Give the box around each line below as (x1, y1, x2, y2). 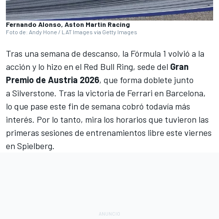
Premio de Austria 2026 (6, 74, 99, 86)
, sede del (133, 61, 168, 72)
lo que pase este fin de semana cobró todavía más (6, 101, 190, 112)
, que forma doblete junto (99, 74, 194, 86)
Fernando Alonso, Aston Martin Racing (6, 20, 130, 29)
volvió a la (166, 48, 204, 59)
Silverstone (12, 88, 54, 99)
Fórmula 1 (131, 48, 166, 59)
